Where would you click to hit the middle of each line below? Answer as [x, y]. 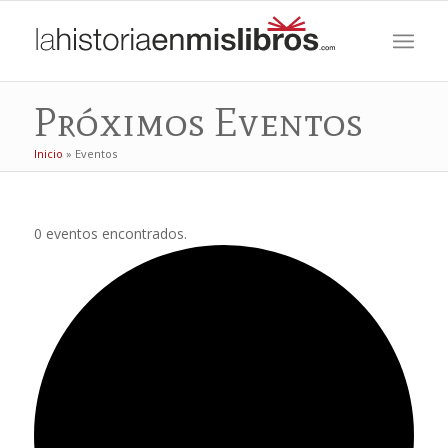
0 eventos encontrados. [110, 233]
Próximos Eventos [198, 122]
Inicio [48, 153]
